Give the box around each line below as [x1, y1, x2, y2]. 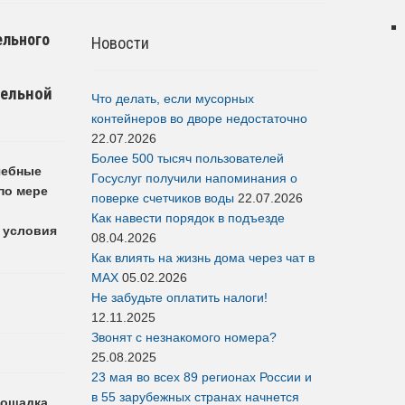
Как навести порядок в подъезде [91, 210, 285, 225]
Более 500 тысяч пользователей [91, 150, 284, 165]
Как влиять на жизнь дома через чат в [91, 250, 315, 265]
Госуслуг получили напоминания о [91, 170, 297, 185]
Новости [91, 33, 149, 52]
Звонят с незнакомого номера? [91, 329, 277, 344]
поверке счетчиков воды [91, 190, 234, 205]
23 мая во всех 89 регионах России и [91, 369, 312, 384]
